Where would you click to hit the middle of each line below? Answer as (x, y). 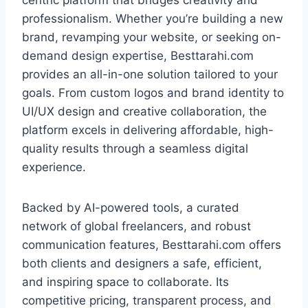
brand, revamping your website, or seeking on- (152, 37)
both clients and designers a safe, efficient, (142, 264)
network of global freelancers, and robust (136, 227)
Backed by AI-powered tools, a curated (131, 208)
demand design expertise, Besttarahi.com (138, 56)
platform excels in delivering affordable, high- (148, 130)
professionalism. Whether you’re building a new (153, 19)
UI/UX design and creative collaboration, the (144, 112)
